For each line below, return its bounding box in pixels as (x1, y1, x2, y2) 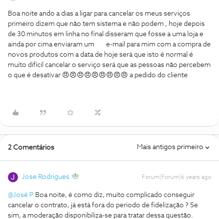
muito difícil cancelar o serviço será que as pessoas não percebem (8, 62, 211, 68)
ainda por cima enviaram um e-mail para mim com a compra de (8, 41, 211, 48)
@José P (8, 192, 34, 198)
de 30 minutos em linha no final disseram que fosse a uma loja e (8, 31, 203, 38)
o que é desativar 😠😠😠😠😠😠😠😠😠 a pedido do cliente (8, 72, 189, 79)
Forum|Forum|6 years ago (142, 175, 211, 180)
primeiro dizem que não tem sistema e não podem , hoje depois (8, 21, 205, 27)
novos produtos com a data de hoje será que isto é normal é (8, 51, 193, 58)
